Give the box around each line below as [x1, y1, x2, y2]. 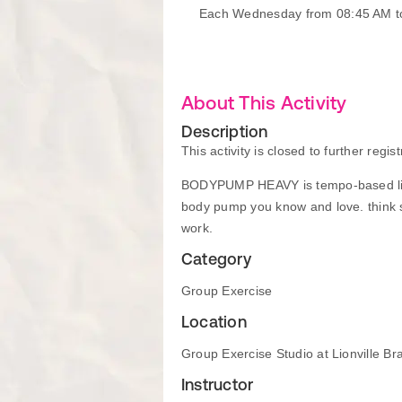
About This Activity [181, 92, 347, 113]
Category [181, 249, 251, 268]
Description [181, 122, 268, 141]
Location [181, 312, 247, 331]
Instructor [181, 375, 254, 394]
